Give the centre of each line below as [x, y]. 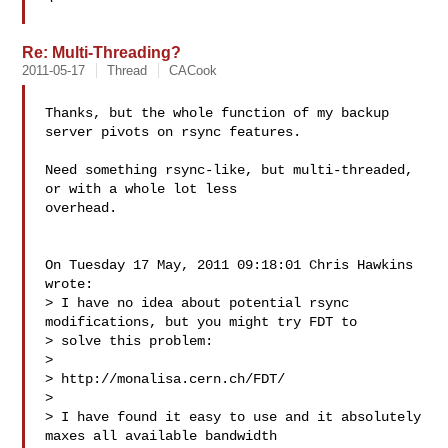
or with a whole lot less [145, 189]
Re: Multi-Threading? [102, 52]
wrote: [69, 284]
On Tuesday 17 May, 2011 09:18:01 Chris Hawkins [229, 265]
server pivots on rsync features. [173, 132]
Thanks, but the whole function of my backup [217, 113]
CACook [193, 70]
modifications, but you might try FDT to [205, 322]
